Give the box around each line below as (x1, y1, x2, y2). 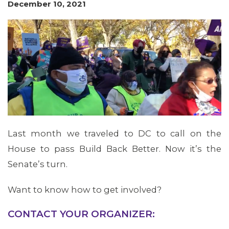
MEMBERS (15, 79, 55, 89)
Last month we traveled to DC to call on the (8, 128, 221, 139)
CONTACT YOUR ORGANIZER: (8, 208, 155, 220)
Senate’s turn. (8, 158, 67, 169)
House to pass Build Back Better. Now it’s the (8, 143, 221, 154)
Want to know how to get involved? (8, 184, 162, 195)
